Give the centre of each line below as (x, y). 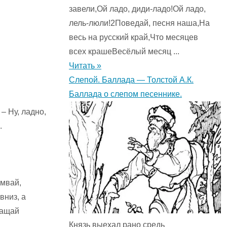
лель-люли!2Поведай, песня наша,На (139, 23)
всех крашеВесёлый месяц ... (124, 52)
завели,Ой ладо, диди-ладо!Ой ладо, (137, 9)
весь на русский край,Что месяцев (134, 37)
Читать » (85, 66)
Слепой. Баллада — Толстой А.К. (131, 80)
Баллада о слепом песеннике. (125, 94)
